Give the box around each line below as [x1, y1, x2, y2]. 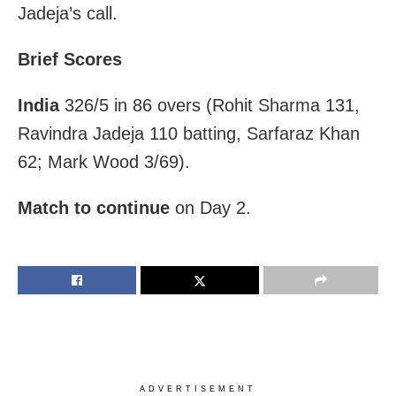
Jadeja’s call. [18, 3, 118, 23]
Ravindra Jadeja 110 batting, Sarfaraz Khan [18, 123, 360, 143]
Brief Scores [18, 49, 122, 69]
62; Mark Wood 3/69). [18, 151, 190, 171]
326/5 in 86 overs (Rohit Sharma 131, [59, 95, 360, 115]
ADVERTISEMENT [140, 384, 256, 393]
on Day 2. [170, 197, 251, 217]
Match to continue [18, 197, 170, 217]
